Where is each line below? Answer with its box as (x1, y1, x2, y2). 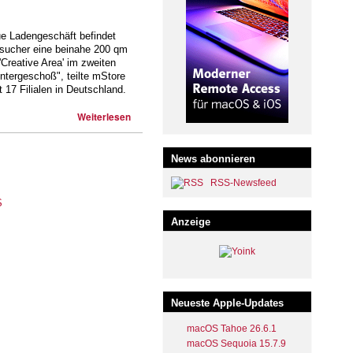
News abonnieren (171, 153, 255, 165)
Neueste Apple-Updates (171, 297, 284, 310)
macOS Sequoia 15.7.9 (187, 338, 286, 350)
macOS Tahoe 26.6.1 (187, 323, 277, 335)
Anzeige (171, 216, 210, 229)
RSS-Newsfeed (210, 177, 277, 189)
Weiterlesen (77, 110, 131, 124)
